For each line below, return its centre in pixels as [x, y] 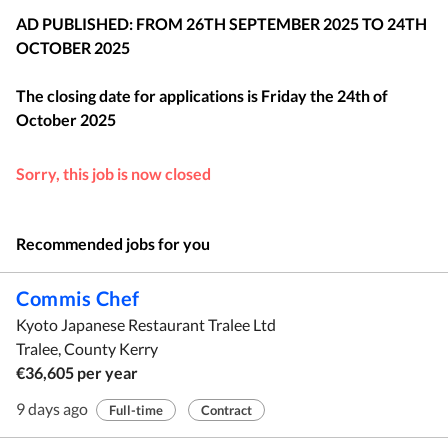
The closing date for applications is [137, 95]
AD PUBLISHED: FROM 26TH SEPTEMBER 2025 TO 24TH [221, 23]
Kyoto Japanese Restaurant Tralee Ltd [146, 324]
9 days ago [52, 408]
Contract [226, 410]
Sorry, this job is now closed [113, 173]
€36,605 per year [77, 372]
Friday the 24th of [324, 95]
